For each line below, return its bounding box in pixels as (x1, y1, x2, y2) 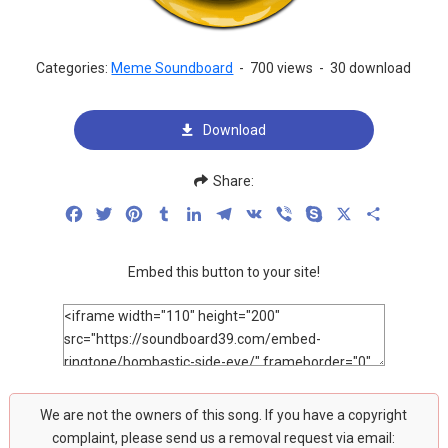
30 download (330, 60, 412, 76)
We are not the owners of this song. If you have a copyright (40, 407, 408, 423)
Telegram (234, 204, 300, 223)
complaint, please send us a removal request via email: (52, 430, 396, 446)
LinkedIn (204, 204, 265, 223)
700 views (250, 60, 314, 76)
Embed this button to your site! (127, 264, 320, 280)
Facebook (84, 204, 154, 223)
